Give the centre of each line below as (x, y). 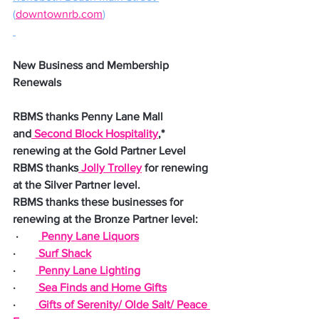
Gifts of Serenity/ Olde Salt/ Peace (123, 304)
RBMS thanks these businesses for (99, 202)
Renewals (37, 82)
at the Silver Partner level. (77, 185)
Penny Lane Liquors (89, 236)
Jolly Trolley (110, 168)
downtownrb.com (59, 14)
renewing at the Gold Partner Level (99, 151)
